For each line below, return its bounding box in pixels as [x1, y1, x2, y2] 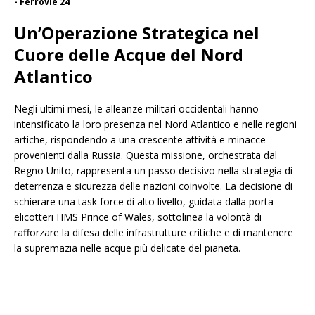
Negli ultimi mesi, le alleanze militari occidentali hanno [14, 102, 259, 116]
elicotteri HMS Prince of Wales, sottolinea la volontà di [14, 210, 262, 224]
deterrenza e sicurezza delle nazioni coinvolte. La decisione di [14, 179, 292, 193]
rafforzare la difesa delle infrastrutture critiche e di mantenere [14, 226, 293, 240]
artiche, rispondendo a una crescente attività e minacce [14, 133, 266, 147]
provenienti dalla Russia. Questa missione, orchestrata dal [14, 148, 277, 162]
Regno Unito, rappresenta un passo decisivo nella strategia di [14, 164, 292, 178]
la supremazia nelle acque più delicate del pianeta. [14, 241, 240, 255]
